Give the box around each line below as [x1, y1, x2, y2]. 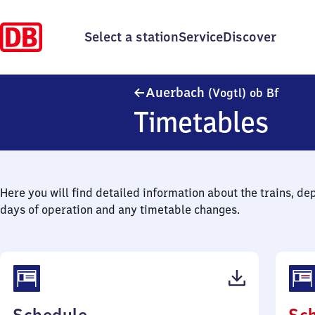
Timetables [134, 104, 269, 140]
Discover [223, 29, 276, 45]
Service [179, 29, 223, 45]
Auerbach [146, 84, 208, 101]
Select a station [84, 29, 179, 45]
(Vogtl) [208, 86, 250, 100]
